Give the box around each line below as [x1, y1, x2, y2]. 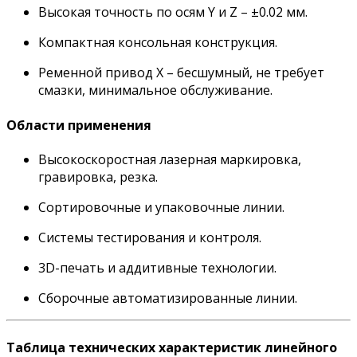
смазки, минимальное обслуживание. [38, 81, 273, 100]
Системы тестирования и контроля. [38, 229, 261, 246]
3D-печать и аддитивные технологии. [38, 259, 277, 277]
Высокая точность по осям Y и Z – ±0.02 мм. [38, 3, 308, 22]
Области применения [6, 116, 151, 134]
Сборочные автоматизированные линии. [38, 289, 297, 307]
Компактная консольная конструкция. [38, 33, 277, 52]
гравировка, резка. [38, 168, 158, 186]
